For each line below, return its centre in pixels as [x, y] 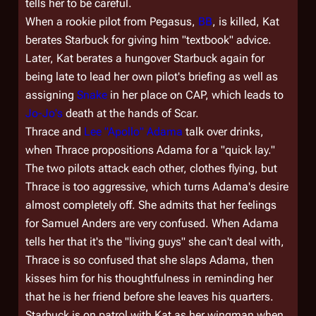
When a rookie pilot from [87, 22]
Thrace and [55, 132]
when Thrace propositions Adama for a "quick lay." [150, 150]
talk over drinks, [223, 132]
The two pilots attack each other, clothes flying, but [151, 168]
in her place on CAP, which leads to [195, 95]
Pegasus [171, 22]
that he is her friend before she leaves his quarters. [150, 297]
